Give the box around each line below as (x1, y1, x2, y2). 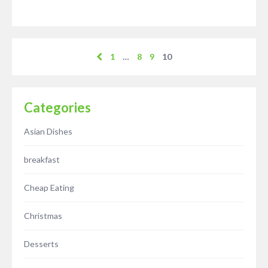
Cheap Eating (24, 182, 74, 193)
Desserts (24, 239, 59, 249)
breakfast (24, 154, 60, 165)
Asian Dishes (24, 126, 72, 137)
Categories (24, 99, 91, 116)
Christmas (24, 211, 62, 221)
